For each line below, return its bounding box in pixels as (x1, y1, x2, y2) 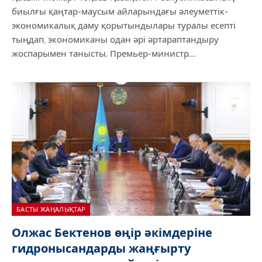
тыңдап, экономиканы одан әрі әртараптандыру (12, 34, 219, 44)
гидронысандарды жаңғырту (12, 242, 191, 256)
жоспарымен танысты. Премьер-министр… (12, 48, 195, 58)
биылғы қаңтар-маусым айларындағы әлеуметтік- (12, 6, 228, 16)
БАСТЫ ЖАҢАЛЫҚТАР (16, 206, 86, 213)
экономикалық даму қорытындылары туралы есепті (12, 20, 236, 30)
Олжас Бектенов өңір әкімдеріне (12, 226, 212, 240)
